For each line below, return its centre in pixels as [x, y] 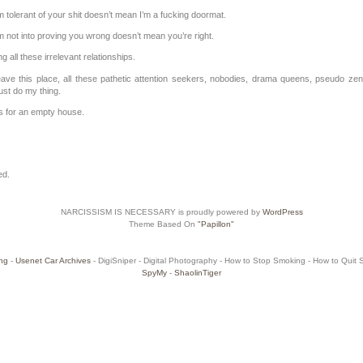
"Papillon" [216, 224]
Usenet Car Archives [53, 261]
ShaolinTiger [198, 273]
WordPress [282, 212]
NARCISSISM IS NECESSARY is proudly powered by [161, 212]
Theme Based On [163, 224]
